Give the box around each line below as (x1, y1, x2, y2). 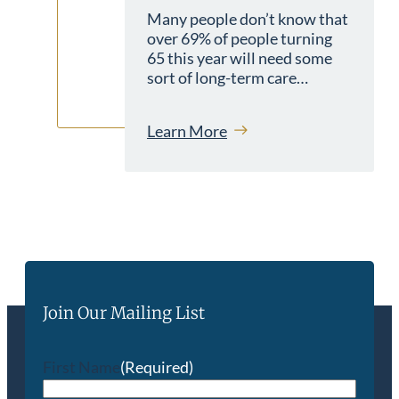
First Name (43, 356, 120, 377)
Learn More (147, 120, 227, 141)
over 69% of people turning (147, 28, 332, 48)
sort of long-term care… (147, 67, 308, 87)
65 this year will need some (147, 47, 332, 68)
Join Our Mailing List (43, 302, 205, 323)
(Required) (120, 356, 193, 377)
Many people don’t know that (147, 8, 348, 28)
